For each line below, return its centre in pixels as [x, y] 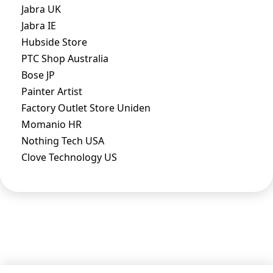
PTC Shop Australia [65, 58]
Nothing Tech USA [63, 140]
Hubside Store [54, 42]
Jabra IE [39, 25]
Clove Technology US [69, 157]
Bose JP [38, 75]
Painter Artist [52, 91]
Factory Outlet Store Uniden [86, 108]
